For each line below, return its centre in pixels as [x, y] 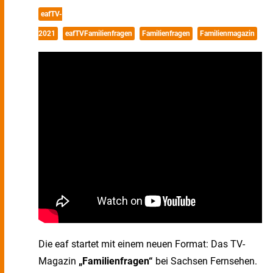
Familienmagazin [227, 34]
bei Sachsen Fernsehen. [205, 261]
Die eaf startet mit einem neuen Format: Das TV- [142, 244]
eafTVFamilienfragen [99, 34]
